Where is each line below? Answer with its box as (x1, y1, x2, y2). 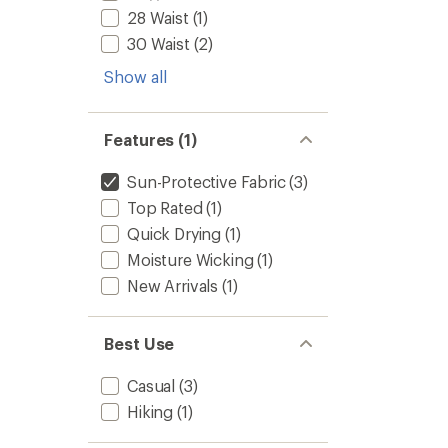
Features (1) (104, 130, 198, 149)
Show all (104, 67, 167, 86)
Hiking (127, 402, 174, 421)
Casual (127, 376, 176, 395)
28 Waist (127, 8, 189, 27)
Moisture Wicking (127, 250, 254, 269)
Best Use (104, 334, 175, 353)
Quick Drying (127, 224, 222, 243)
